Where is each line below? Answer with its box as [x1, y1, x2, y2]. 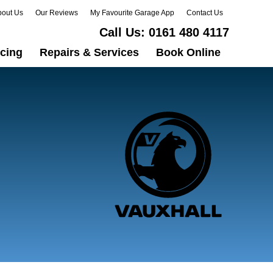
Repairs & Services [40, 46, 139, 58]
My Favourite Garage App [90, 9, 174, 17]
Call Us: [99, 26, 145, 39]
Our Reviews [35, 9, 78, 17]
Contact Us [186, 9, 223, 17]
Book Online [156, 46, 221, 58]
